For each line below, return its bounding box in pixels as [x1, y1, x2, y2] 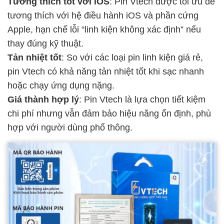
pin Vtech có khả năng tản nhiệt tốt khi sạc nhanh [7, 66, 204, 76]
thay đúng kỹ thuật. [7, 38, 83, 48]
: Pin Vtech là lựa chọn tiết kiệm [79, 94, 205, 104]
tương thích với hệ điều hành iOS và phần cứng [7, 10, 198, 20]
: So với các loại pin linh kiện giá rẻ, [61, 52, 203, 62]
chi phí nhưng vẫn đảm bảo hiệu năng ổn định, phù [7, 108, 211, 118]
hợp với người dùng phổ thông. [7, 122, 132, 132]
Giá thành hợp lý [7, 94, 79, 104]
